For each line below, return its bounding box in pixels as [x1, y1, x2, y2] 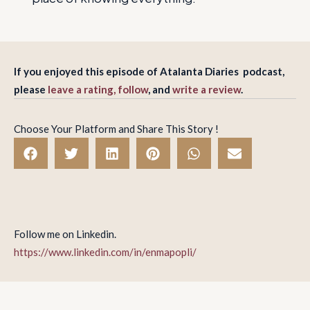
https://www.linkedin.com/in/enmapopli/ [14, 245, 197, 258]
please [14, 83, 48, 95]
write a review [172, 83, 241, 95]
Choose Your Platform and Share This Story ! [14, 122, 219, 135]
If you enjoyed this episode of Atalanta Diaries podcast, [14, 65, 284, 77]
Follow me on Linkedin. [14, 227, 116, 240]
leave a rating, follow [48, 83, 148, 95]
